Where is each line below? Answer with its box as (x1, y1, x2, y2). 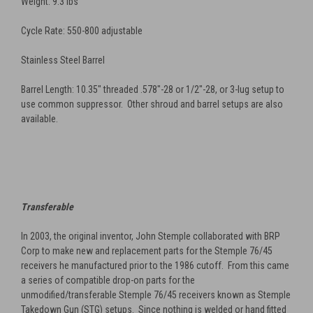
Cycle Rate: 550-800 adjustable (21, 25, 145, 37)
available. (21, 113, 58, 125)
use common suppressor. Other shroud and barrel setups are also (21, 99, 283, 110)
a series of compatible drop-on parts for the (21, 275, 195, 286)
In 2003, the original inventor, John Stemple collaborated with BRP (21, 231, 280, 242)
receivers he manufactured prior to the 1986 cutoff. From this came (21, 260, 289, 272)
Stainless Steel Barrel (21, 54, 105, 66)
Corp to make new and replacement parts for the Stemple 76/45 (21, 245, 272, 257)
